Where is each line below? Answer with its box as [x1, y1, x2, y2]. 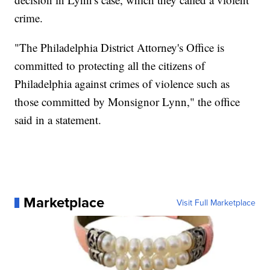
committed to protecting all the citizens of [14, 58, 206, 74]
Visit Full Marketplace [176, 196, 256, 209]
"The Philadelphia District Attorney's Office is [14, 40, 225, 55]
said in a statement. [14, 112, 102, 128]
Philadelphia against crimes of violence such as [14, 76, 230, 92]
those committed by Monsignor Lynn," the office [14, 94, 240, 110]
